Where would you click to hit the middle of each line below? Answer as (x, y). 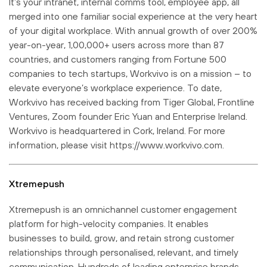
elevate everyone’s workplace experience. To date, (115, 87)
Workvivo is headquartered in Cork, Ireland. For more (117, 130)
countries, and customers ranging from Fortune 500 (118, 59)
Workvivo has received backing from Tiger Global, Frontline (132, 102)
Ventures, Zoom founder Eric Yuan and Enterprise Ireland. (128, 116)
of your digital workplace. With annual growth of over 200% (133, 30)
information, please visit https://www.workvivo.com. (117, 145)
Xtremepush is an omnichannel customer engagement (123, 209)
